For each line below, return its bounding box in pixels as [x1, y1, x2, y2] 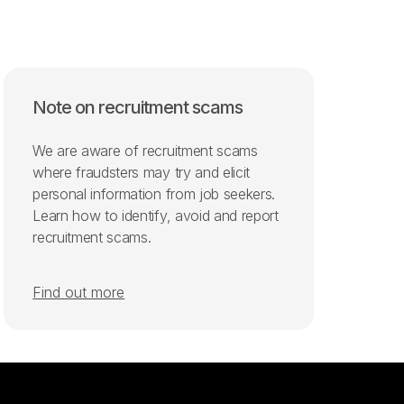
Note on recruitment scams [32, 96, 243, 118]
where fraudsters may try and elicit [32, 162, 251, 181]
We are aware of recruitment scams [32, 141, 258, 160]
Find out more [32, 282, 125, 301]
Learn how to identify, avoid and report [32, 206, 279, 225]
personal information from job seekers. [32, 184, 276, 203]
